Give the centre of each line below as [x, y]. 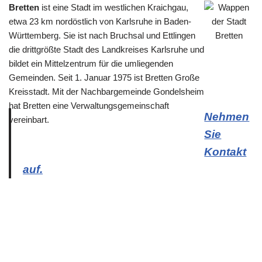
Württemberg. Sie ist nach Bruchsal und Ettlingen [102, 35]
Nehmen [227, 116]
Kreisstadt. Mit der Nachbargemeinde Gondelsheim [106, 91]
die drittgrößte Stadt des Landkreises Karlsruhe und [106, 49]
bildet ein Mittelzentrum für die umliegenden [91, 63]
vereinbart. [29, 119]
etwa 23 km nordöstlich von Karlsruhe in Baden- [100, 21]
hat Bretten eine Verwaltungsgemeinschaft [89, 105]
